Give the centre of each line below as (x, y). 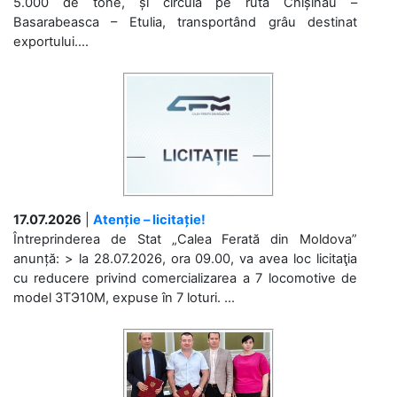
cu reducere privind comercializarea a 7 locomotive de (185, 278)
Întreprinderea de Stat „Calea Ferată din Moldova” (185, 239)
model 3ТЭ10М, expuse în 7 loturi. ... (124, 297)
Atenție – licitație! (149, 219)
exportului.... (51, 41)
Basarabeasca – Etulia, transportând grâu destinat (185, 22)
